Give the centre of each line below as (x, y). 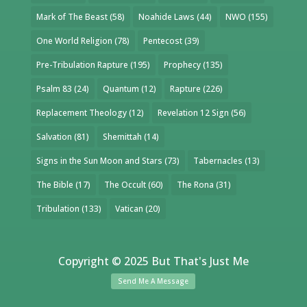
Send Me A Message (153, 281)
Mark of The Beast (72, 16)
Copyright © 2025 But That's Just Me (153, 261)
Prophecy (182, 64)
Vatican (129, 208)
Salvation (54, 136)
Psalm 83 (54, 88)
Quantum (121, 88)
